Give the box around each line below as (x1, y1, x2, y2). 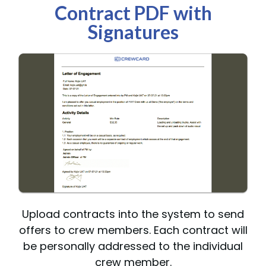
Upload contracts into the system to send (22, 206, 244, 221)
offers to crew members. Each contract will (18, 222, 248, 237)
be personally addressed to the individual (23, 238, 243, 254)
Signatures (87, 20, 179, 43)
